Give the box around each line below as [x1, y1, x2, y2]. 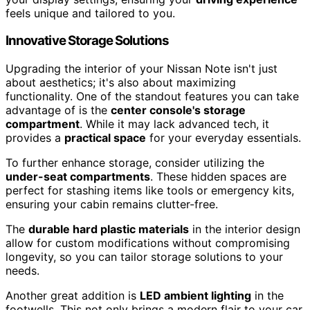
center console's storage [111, 103, 246, 118]
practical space [64, 131, 146, 145]
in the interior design [189, 222, 300, 237]
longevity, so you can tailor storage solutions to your [6, 250, 283, 264]
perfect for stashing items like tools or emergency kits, [6, 183, 294, 198]
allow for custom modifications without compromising [6, 236, 290, 250]
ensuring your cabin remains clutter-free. [6, 197, 218, 212]
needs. [6, 264, 39, 278]
